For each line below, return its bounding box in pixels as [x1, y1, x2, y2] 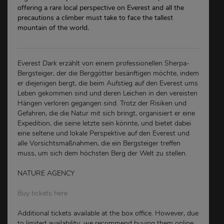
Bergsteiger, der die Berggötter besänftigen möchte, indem [17, 68, 199, 78]
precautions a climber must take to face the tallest [17, 12, 173, 22]
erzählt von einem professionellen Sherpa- [57, 58, 189, 68]
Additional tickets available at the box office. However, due [17, 208, 198, 218]
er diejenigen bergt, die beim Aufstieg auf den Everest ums [17, 78, 198, 88]
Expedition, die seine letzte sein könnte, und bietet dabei [17, 118, 191, 128]
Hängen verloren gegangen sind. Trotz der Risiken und [17, 98, 186, 108]
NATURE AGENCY [17, 168, 74, 178]
